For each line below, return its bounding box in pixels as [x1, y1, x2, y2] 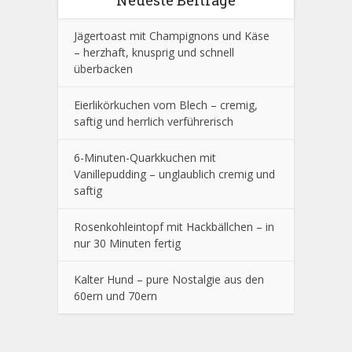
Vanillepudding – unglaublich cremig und [74, 166, 275, 181]
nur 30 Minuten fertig [74, 235, 181, 251]
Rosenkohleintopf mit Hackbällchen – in [74, 218, 274, 234]
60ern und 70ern [74, 288, 157, 303]
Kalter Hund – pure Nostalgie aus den [74, 271, 264, 287]
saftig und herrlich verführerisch [74, 113, 233, 129]
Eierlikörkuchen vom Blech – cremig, [74, 97, 258, 112]
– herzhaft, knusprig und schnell [74, 44, 234, 60]
